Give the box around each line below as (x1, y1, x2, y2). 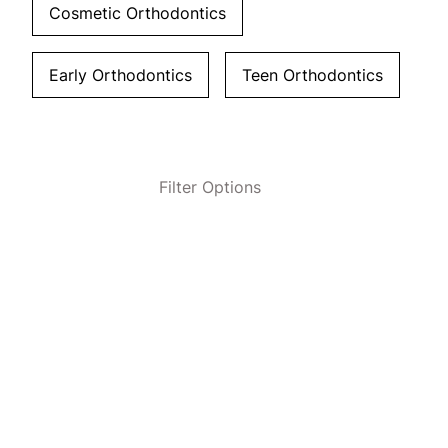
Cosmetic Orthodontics (49, 3, 226, 23)
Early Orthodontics (49, 65, 192, 85)
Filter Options (159, 177, 261, 197)
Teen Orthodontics (242, 65, 383, 85)
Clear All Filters (93, 237, 189, 254)
